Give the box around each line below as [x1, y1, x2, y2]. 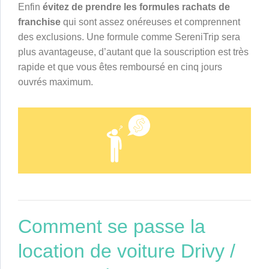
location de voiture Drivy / [18, 240, 235, 262]
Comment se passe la [18, 216, 205, 238]
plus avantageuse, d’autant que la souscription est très [18, 47, 249, 58]
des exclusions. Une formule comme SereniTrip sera [18, 32, 240, 43]
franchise [18, 17, 61, 28]
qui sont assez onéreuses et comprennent [61, 17, 240, 28]
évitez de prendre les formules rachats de [43, 2, 230, 13]
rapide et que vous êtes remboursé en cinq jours [18, 62, 222, 73]
